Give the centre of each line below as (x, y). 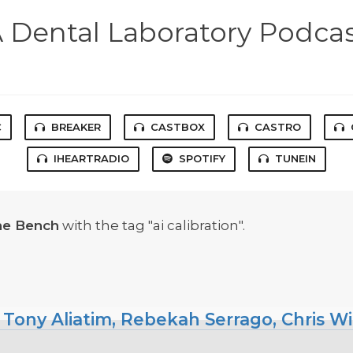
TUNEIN (295, 159)
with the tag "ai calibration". (152, 226)
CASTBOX (178, 126)
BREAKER (76, 126)
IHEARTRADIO (91, 159)
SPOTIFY (202, 159)
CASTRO (278, 126)
